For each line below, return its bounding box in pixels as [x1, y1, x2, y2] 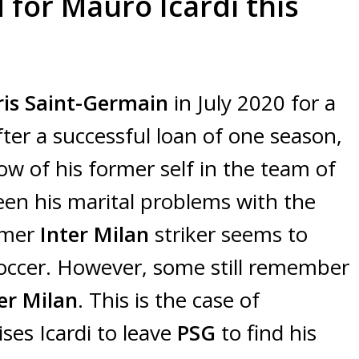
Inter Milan [40, 220, 149, 249]
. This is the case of [78, 285, 260, 315]
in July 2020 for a [168, 88, 336, 118]
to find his [221, 318, 317, 348]
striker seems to [149, 220, 308, 249]
